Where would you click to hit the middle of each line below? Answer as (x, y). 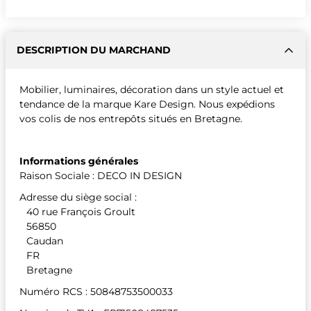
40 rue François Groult (81, 212)
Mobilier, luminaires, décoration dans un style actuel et (152, 90)
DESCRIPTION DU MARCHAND (94, 50)
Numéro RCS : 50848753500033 (96, 292)
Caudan (45, 241)
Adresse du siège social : (78, 197)
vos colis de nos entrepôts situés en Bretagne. (131, 119)
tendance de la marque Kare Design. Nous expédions (147, 104)
